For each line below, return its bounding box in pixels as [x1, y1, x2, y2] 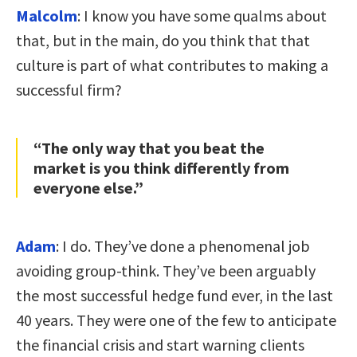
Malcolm [16, 5, 77, 25]
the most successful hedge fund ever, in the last [16, 284, 333, 305]
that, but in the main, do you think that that [16, 29, 310, 50]
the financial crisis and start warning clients [16, 334, 304, 355]
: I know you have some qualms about [77, 5, 327, 25]
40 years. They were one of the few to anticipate [16, 309, 336, 330]
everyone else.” [33, 177, 143, 198]
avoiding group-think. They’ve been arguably [16, 260, 316, 280]
